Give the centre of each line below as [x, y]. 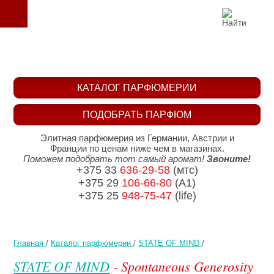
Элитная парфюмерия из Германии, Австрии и [137, 138]
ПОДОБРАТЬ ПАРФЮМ [137, 115]
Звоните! [229, 159]
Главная [29, 243]
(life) [184, 196]
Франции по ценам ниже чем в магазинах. [137, 149]
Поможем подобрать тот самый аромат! [115, 159]
